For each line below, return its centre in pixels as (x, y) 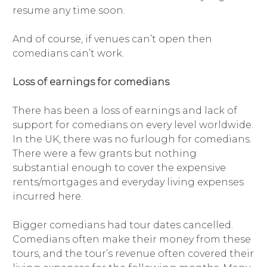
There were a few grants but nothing (104, 154)
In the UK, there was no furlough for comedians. (132, 139)
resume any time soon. (69, 11)
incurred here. (47, 197)
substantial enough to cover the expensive (119, 168)
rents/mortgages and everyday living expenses (128, 182)
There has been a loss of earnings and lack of (125, 111)
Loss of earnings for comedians (91, 82)
